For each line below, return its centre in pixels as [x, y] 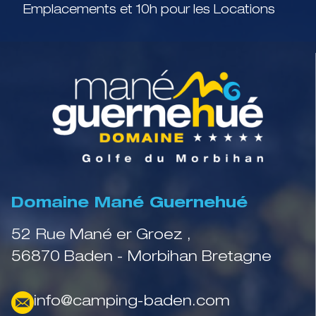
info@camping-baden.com [132, 303]
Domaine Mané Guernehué [129, 205]
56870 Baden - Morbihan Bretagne [141, 257]
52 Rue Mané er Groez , [101, 236]
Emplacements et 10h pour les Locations [149, 11]
